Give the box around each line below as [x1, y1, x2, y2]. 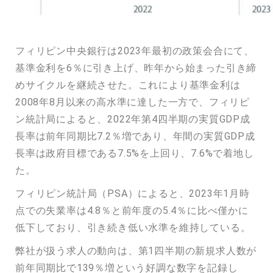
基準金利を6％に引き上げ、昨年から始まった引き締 [15, 62, 257, 73]
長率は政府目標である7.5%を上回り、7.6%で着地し [15, 147, 254, 158]
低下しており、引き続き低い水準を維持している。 [15, 222, 251, 232]
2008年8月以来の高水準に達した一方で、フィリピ [15, 96, 250, 107]
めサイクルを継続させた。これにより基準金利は [15, 79, 241, 90]
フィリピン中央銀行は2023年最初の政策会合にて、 [15, 45, 254, 55]
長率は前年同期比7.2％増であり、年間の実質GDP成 [15, 130, 255, 141]
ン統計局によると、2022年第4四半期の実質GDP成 [15, 113, 250, 124]
